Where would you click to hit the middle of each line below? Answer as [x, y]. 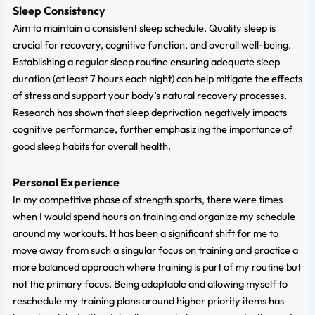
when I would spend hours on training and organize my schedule [154, 217]
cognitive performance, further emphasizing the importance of [152, 129]
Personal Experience [66, 182]
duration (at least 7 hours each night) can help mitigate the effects [157, 78]
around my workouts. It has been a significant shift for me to [145, 233]
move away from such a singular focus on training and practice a [155, 250]
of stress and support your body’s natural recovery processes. [149, 95]
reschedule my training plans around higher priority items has [148, 301]
